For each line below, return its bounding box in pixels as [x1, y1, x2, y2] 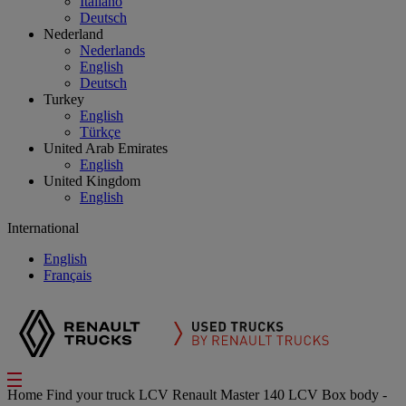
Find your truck [46, 387, 139, 402]
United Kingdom [43, 173, 140, 188]
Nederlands [80, 43, 145, 58]
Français [43, 267, 92, 283]
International [7, 220, 79, 236]
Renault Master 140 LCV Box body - [172, 387, 387, 402]
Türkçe [80, 124, 121, 140]
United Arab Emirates [43, 140, 168, 156]
